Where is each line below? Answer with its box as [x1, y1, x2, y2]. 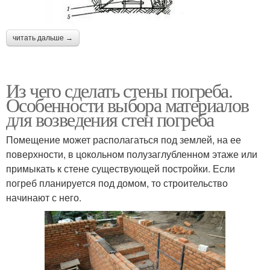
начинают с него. [6, 190, 81, 204]
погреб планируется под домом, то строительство [6, 175, 228, 190]
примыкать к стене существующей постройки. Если [6, 161, 235, 175]
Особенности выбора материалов [6, 91, 249, 118]
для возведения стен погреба [6, 105, 214, 132]
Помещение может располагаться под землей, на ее [6, 132, 241, 146]
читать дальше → [13, 33, 73, 42]
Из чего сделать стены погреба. [6, 77, 232, 103]
